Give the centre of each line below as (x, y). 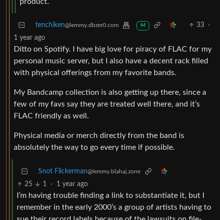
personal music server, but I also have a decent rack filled (111, 61)
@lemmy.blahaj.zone (114, 172)
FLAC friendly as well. (51, 116)
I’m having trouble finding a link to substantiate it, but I (110, 196)
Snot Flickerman (63, 172)
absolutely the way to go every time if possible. (94, 148)
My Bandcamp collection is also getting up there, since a (110, 93)
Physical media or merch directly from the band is (99, 136)
